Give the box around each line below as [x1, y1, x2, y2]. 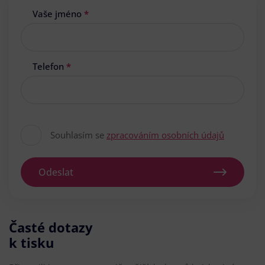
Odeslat [38, 165, 73, 179]
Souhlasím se [50, 128, 106, 141]
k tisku [9, 233, 54, 251]
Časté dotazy [9, 218, 93, 236]
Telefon [33, 60, 66, 72]
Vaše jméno [33, 7, 84, 20]
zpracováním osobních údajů [106, 128, 224, 141]
